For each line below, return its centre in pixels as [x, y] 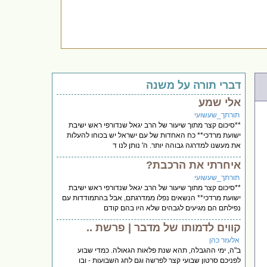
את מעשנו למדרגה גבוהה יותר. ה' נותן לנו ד [177, 145]
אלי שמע [220, 102]
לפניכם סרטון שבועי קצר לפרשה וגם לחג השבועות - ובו [160, 260]
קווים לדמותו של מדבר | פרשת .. [164, 227]
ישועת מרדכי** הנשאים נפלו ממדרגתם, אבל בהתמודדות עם [152, 198]
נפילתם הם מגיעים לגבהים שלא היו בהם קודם [173, 208]
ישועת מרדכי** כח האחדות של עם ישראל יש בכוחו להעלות [154, 135]
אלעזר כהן [225, 240]
